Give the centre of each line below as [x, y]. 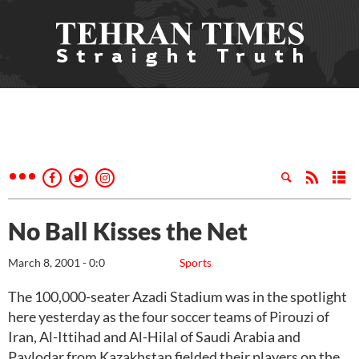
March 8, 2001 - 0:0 [56, 262]
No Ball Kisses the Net [128, 231]
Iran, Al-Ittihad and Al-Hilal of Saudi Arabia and [154, 337]
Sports [196, 262]
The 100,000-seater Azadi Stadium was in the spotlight [177, 296]
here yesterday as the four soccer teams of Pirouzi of [169, 317]
